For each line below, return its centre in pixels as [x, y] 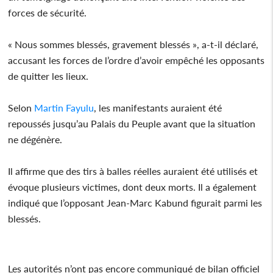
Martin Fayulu [64, 107]
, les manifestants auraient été [158, 107]
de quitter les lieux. [48, 76]
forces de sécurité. [48, 12]
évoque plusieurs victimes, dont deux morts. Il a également [133, 186]
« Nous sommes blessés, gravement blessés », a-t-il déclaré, [133, 44]
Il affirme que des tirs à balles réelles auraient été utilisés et [133, 171]
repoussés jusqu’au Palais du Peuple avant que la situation [132, 123]
